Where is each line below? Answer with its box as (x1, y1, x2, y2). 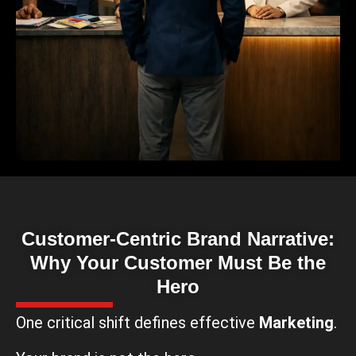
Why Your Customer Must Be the (30, 252, 326, 274)
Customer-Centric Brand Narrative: (21, 228, 335, 250)
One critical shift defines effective (16, 313, 259, 333)
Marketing (259, 313, 334, 333)
